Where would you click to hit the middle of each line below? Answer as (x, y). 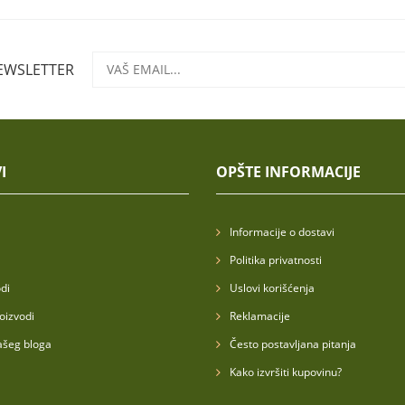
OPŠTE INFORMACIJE (288, 172)
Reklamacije (260, 316)
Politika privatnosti (276, 260)
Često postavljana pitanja (293, 344)
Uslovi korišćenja (272, 288)
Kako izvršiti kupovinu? (286, 372)
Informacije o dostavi (282, 232)
